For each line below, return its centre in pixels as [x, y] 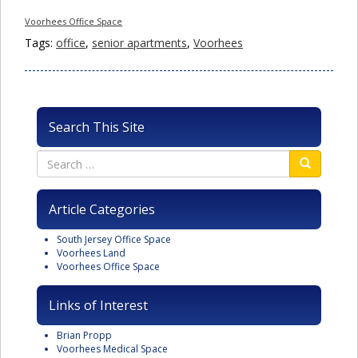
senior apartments [139, 43]
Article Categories [102, 210]
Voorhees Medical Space [112, 349]
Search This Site [97, 127]
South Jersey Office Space [114, 240]
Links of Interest [98, 306]
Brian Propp [84, 336]
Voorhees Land [91, 253]
